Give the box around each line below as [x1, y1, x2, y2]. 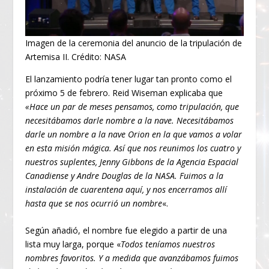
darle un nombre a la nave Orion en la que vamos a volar [25, 128, 243, 140]
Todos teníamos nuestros [121, 238, 216, 250]
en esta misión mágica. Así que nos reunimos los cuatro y [25, 142, 241, 154]
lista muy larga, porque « [25, 238, 121, 250]
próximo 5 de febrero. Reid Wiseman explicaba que [25, 86, 223, 98]
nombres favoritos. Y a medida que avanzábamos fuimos [25, 252, 239, 264]
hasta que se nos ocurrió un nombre [25, 197, 163, 209]
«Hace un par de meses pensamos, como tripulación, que [25, 100, 240, 112]
